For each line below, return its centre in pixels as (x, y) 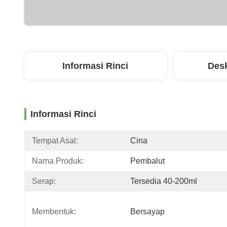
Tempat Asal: (55, 141)
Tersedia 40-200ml (164, 181)
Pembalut (147, 161)
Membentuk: (54, 212)
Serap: (44, 181)
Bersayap (147, 212)
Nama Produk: (58, 161)
